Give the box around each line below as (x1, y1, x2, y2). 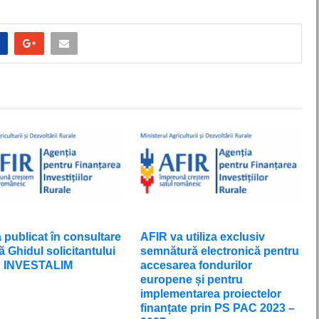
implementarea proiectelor (140, 287, 282, 300)
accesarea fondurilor (140, 258, 253, 271)
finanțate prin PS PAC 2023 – (140, 301, 296, 314)
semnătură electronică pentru (140, 244, 300, 257)
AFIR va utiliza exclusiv (140, 230, 266, 243)
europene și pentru (140, 273, 244, 286)
